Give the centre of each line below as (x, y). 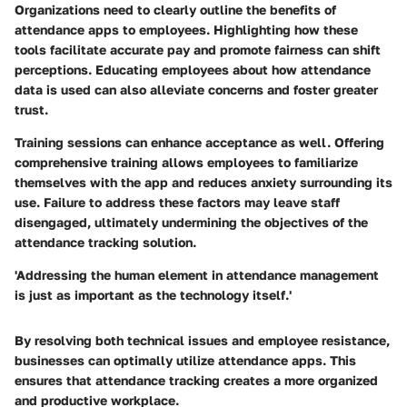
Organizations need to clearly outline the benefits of (175, 10)
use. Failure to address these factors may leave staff (177, 203)
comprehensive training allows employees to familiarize (186, 163)
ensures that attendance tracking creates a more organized (196, 381)
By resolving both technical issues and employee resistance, (202, 341)
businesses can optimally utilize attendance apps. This (185, 361)
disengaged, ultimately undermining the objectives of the (191, 223)
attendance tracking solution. (105, 243)
